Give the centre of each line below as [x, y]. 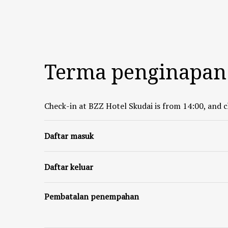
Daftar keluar [69, 167]
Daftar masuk [69, 136]
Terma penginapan [135, 72]
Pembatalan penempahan [92, 196]
